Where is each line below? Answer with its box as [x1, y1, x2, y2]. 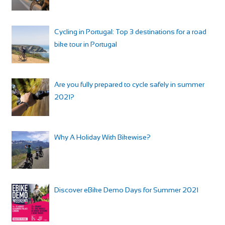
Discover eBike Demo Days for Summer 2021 [54, 186, 198, 194]
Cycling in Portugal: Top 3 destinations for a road [54, 28, 206, 36]
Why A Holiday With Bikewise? [54, 133, 151, 142]
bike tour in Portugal [54, 40, 117, 49]
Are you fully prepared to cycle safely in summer [54, 80, 204, 89]
